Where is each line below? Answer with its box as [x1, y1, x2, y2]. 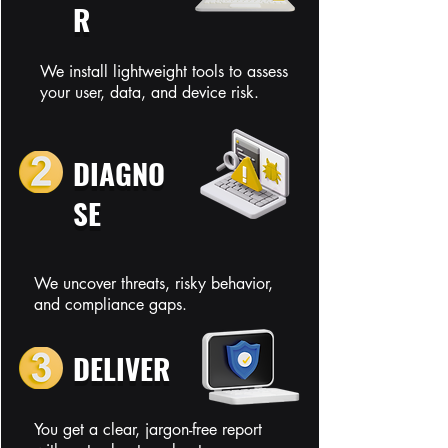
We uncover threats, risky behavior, [34, 273, 273, 294]
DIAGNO [73, 151, 165, 194]
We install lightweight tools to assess [40, 61, 288, 82]
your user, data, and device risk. [40, 82, 259, 103]
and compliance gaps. [34, 294, 187, 315]
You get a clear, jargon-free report [34, 419, 262, 440]
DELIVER [73, 346, 170, 389]
